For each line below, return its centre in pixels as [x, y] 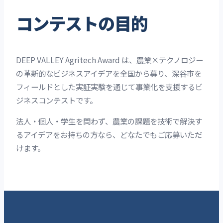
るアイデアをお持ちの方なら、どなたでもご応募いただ [109, 135]
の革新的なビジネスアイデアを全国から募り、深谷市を [109, 73]
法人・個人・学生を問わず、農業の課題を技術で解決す [109, 121]
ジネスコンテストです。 [56, 100]
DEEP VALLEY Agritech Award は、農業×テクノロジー [110, 59]
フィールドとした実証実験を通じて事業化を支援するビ [109, 86]
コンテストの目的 [82, 24]
